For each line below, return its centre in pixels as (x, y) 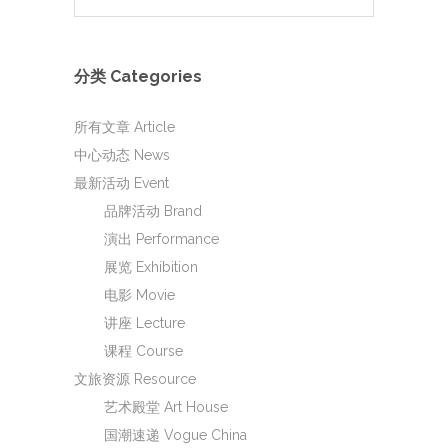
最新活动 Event (121, 183)
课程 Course (143, 351)
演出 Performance (161, 239)
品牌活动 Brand (153, 211)
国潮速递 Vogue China (175, 435)
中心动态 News (122, 155)
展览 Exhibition (151, 267)
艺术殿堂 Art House (166, 407)
